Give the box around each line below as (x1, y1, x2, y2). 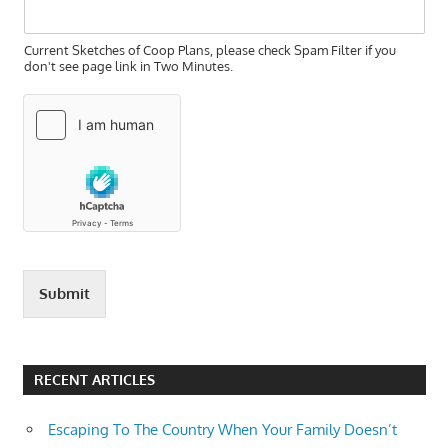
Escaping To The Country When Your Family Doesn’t (48, 420, 397, 440)
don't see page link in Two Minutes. (23, 58, 233, 75)
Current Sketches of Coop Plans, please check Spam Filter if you (23, 42, 396, 59)
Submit (38, 284, 90, 304)
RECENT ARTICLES (33, 371, 155, 389)
